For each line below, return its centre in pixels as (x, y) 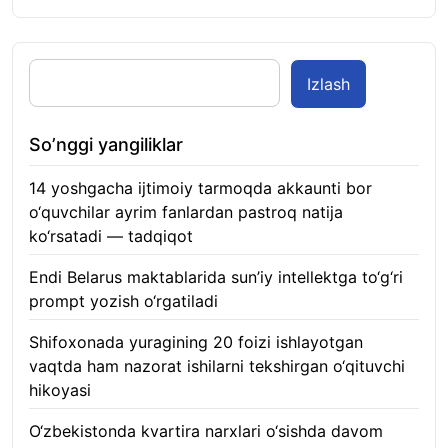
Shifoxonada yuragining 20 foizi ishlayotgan (196, 341)
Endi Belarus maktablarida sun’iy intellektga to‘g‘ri (216, 276)
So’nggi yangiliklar (106, 144)
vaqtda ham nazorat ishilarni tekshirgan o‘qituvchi (217, 365)
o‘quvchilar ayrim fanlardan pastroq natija (186, 211)
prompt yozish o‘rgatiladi (123, 300)
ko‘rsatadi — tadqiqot (111, 235)
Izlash (328, 83)
